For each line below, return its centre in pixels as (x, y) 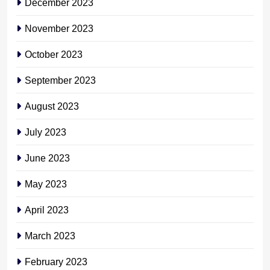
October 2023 (54, 54)
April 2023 (47, 209)
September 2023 (60, 80)
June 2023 (47, 158)
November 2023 (59, 28)
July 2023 (46, 132)
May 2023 (46, 184)
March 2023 (50, 235)
